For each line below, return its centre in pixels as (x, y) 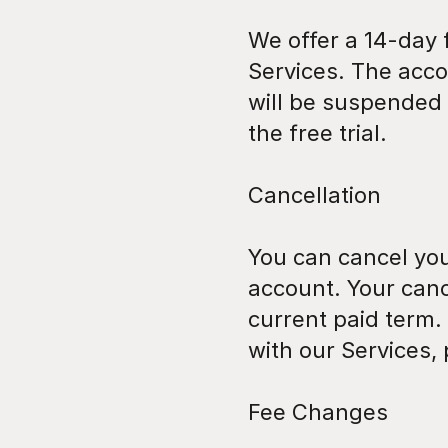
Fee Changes (318, 412)
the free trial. (317, 133)
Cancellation (314, 195)
